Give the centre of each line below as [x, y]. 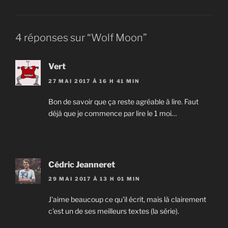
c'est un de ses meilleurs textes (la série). [114, 211]
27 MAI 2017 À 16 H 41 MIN [94, 81]
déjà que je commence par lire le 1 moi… [112, 113]
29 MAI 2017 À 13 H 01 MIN [94, 179]
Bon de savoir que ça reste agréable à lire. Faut [123, 101]
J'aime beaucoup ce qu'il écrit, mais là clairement [127, 199]
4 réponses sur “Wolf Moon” [81, 38]
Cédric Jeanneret [82, 164]
